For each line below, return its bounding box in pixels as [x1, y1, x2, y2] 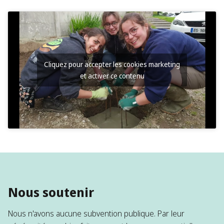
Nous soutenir [8, 183, 94, 200]
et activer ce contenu [79, 70, 144, 80]
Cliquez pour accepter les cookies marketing [44, 59, 180, 69]
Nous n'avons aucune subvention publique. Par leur [8, 207, 184, 219]
